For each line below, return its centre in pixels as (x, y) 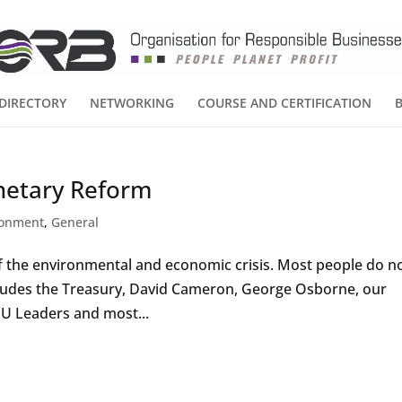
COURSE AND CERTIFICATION (284, 103)
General (75, 222)
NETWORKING (131, 103)
